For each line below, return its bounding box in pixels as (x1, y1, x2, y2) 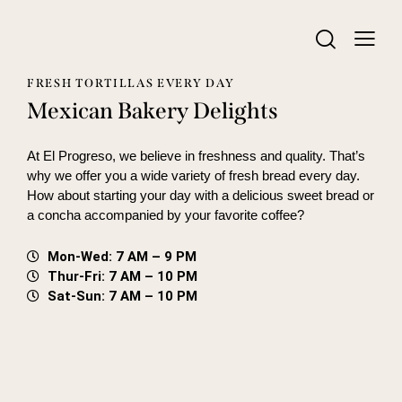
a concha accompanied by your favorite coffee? (27, 206, 304, 223)
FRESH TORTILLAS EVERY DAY (27, 76, 235, 91)
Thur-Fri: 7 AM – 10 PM (47, 267, 197, 284)
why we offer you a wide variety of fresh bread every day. (27, 167, 360, 183)
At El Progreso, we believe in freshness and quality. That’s (27, 147, 365, 163)
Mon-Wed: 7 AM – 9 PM (47, 248, 197, 265)
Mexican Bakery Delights (27, 97, 278, 125)
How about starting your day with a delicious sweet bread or (27, 187, 374, 203)
